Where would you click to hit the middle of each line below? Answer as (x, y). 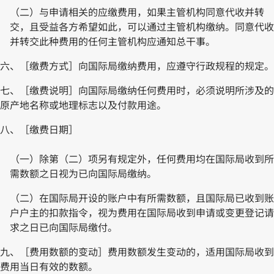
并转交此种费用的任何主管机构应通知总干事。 (113, 41)
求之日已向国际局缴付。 (64, 227)
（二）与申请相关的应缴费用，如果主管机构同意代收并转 (137, 12)
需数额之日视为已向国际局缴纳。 (83, 173)
